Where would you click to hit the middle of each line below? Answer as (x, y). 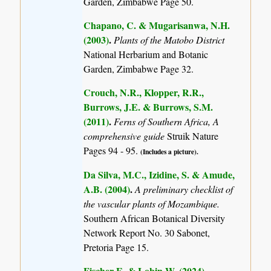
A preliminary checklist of (184, 189)
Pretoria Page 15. (116, 247)
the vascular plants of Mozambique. (152, 203)
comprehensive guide (126, 136)
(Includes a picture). (170, 152)
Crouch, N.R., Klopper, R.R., (144, 93)
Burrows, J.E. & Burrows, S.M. (149, 107)
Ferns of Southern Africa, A (167, 122)
